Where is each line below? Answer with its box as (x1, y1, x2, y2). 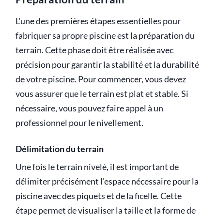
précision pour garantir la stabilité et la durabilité (15, 59, 199, 70)
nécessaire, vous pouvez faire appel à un (15, 103, 163, 113)
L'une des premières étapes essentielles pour (15, 15, 181, 26)
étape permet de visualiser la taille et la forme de (15, 205, 196, 216)
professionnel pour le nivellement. (15, 117, 143, 128)
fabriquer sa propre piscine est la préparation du (15, 30, 195, 41)
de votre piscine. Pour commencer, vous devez (15, 74, 186, 84)
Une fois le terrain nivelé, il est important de (15, 161, 179, 172)
